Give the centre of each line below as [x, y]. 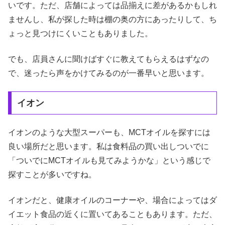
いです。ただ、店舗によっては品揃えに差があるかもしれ [113, 6]
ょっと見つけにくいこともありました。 [80, 34]
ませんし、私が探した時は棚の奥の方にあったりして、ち [113, 20]
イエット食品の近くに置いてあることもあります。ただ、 [113, 214]
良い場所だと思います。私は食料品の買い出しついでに [108, 147]
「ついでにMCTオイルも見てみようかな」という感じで [109, 161]
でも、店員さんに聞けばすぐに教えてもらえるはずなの [108, 59]
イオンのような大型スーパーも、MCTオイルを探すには [109, 133]
